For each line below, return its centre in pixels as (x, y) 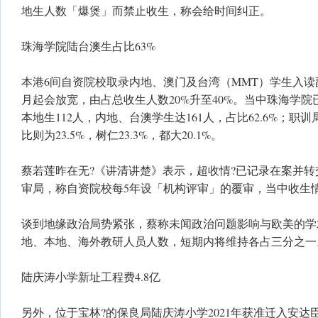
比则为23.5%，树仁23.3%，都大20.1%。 (122, 135)
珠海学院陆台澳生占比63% (88, 46)
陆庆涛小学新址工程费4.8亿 (91, 276)
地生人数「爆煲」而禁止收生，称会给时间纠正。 (146, 10)
